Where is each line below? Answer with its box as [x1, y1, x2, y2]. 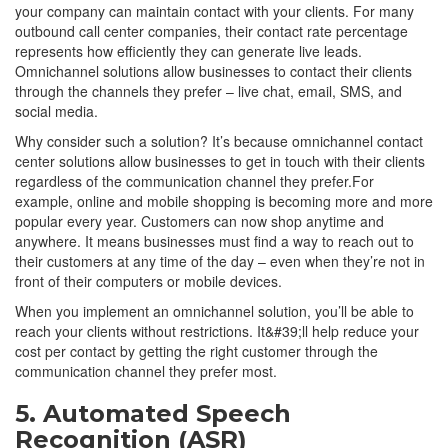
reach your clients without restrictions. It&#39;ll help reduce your [15, 320, 419, 341]
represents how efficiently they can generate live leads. [15, 40, 362, 61]
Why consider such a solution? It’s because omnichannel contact [15, 130, 423, 151]
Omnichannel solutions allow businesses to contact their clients [15, 60, 412, 81]
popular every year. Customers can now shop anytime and [15, 210, 384, 231]
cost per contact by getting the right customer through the [15, 340, 378, 361]
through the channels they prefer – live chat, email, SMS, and [15, 80, 402, 101]
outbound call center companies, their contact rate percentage [15, 20, 408, 41]
